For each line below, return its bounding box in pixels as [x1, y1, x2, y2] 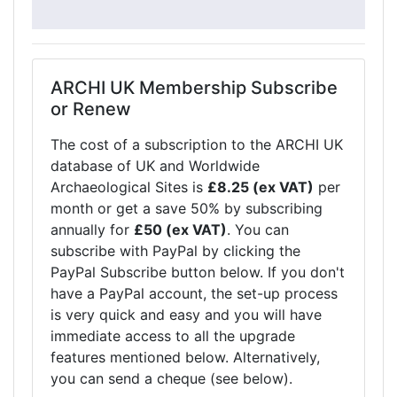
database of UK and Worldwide [51, 157, 260, 175]
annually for [51, 221, 134, 238]
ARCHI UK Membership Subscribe [51, 77, 338, 98]
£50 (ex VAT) [134, 221, 227, 238]
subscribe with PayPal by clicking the [51, 242, 300, 260]
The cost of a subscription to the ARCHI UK [51, 136, 343, 153]
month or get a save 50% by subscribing [51, 199, 323, 217]
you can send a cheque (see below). [51, 370, 292, 387]
